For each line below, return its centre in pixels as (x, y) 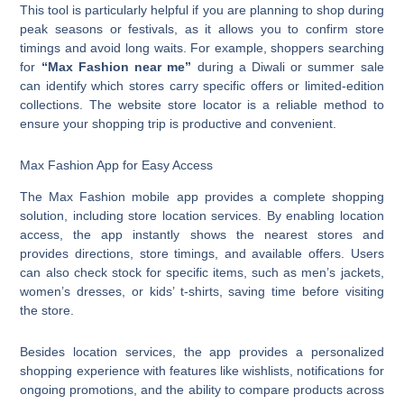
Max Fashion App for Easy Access (117, 165)
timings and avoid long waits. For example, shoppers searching (202, 48)
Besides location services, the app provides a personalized (202, 351)
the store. (47, 311)
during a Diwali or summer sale (288, 67)
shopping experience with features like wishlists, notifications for (202, 370)
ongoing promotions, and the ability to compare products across (202, 389)
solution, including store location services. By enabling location (202, 216)
